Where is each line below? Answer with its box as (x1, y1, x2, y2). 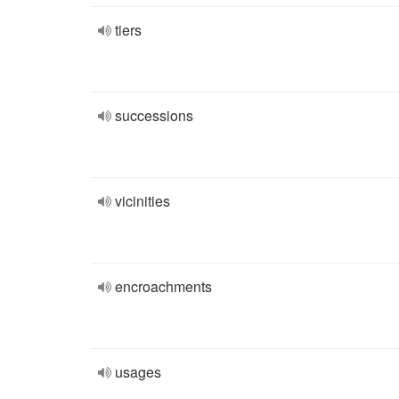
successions (115, 105, 193, 126)
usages (115, 362, 161, 382)
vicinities (115, 191, 170, 211)
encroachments (115, 276, 212, 297)
